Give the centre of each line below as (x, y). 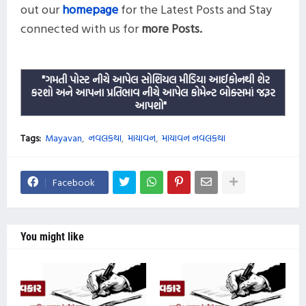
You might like (52, 236)
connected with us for (81, 28)
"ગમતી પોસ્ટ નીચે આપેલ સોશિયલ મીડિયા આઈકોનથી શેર (156, 79)
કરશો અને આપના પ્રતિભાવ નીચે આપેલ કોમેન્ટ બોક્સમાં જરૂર (153, 92)
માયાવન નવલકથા (194, 137)
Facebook (74, 182)
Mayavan (64, 137)
